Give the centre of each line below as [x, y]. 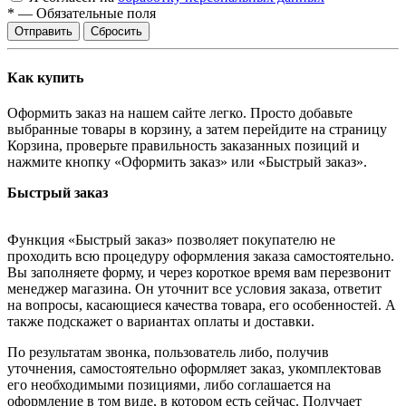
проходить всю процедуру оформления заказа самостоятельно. [201, 256]
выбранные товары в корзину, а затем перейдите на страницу [197, 129]
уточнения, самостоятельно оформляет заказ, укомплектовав [194, 368]
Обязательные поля [96, 14]
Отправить [43, 32]
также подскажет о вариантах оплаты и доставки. [161, 321]
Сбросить [116, 32]
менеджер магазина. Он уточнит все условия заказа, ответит [194, 288]
